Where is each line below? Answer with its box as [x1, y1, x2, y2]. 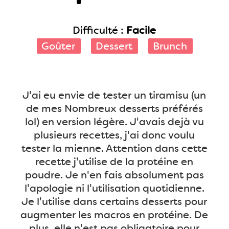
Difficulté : [73, 24, 127, 37]
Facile [126, 24, 156, 37]
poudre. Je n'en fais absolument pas [25, 168, 204, 181]
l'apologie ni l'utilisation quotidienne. [25, 181, 204, 195]
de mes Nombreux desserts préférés [26, 102, 203, 115]
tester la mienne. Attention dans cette [21, 142, 208, 155]
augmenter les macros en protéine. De [20, 208, 209, 221]
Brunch [153, 39, 188, 53]
